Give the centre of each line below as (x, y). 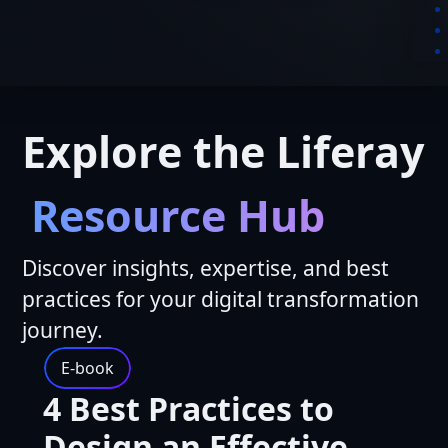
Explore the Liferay (223, 151)
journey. (63, 330)
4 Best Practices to (188, 409)
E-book (87, 368)
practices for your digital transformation (221, 299)
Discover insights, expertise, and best (206, 268)
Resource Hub (178, 215)
